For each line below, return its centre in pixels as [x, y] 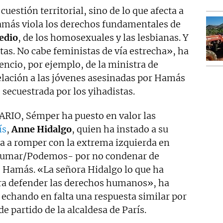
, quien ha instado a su [120, 129]
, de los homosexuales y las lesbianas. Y [103, 37]
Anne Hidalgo [42, 129]
